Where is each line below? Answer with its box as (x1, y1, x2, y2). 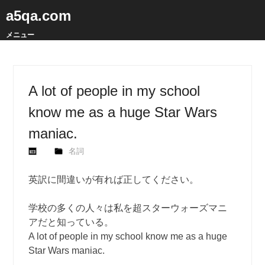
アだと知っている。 (28, 217, 114, 227)
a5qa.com (6, 8, 71, 24)
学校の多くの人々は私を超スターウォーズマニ (28, 203, 228, 213)
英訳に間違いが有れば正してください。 (28, 174, 199, 185)
